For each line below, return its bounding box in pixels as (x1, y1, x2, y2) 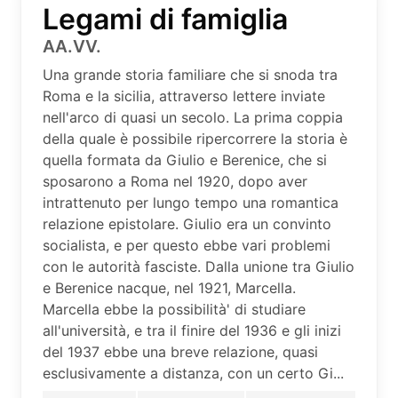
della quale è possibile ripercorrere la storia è (43, 129, 347, 147)
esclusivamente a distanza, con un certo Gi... (43, 363, 344, 382)
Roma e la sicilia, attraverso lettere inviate (43, 86, 325, 105)
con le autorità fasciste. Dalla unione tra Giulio (43, 257, 354, 275)
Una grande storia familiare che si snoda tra (43, 65, 338, 84)
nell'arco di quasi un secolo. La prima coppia (43, 107, 343, 126)
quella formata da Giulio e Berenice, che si (43, 150, 327, 169)
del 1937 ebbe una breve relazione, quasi (43, 342, 318, 361)
